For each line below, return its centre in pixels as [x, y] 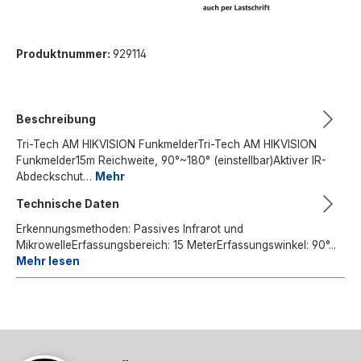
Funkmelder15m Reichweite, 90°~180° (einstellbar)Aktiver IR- [171, 160]
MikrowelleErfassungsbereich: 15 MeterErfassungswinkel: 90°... [176, 245]
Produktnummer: [64, 54]
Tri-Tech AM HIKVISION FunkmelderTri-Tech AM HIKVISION [166, 144]
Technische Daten [68, 203]
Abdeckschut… [56, 176]
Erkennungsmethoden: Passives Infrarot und [130, 229]
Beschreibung [56, 119]
